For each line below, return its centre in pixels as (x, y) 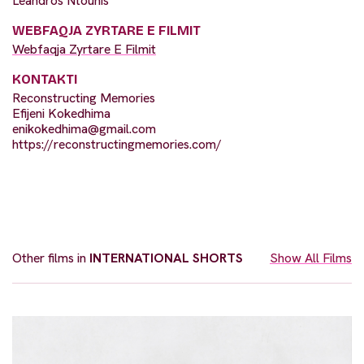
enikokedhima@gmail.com (84, 129)
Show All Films (311, 258)
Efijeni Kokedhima (61, 114)
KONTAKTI (45, 80)
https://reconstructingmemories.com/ (117, 145)
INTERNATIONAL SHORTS (166, 258)
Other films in (51, 258)
